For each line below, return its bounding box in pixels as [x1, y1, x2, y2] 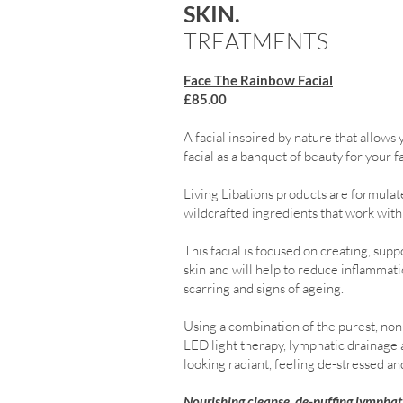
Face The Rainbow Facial [184, 72, 333, 88]
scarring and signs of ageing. [184, 280, 346, 297]
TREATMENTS [184, 27, 328, 55]
